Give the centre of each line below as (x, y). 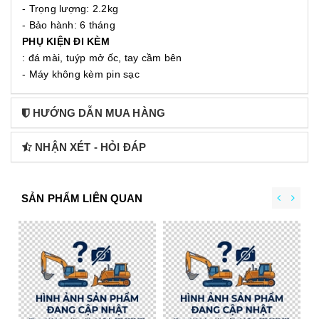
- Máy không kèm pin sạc (81, 74)
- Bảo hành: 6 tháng (69, 25)
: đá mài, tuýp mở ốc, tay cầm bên (102, 58)
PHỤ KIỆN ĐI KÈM (66, 42)
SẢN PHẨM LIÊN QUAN (82, 199)
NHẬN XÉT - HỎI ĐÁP (91, 147)
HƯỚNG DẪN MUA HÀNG (99, 113)
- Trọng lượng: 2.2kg (70, 9)
